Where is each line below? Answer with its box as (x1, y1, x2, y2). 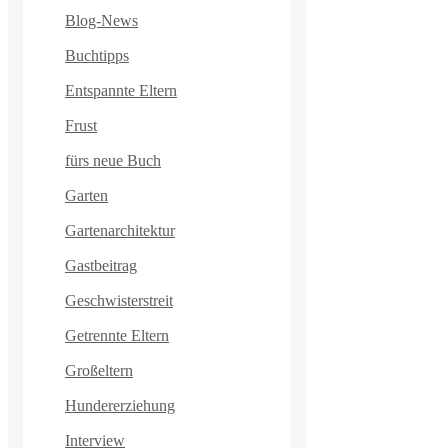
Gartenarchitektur (65, 221, 175, 239)
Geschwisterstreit (65, 291, 173, 309)
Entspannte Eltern (65, 81, 177, 99)
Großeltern (65, 361, 133, 379)
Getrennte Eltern (65, 326, 169, 344)
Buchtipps (65, 46, 129, 64)
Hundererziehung (65, 396, 175, 414)
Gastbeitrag (65, 256, 137, 274)
